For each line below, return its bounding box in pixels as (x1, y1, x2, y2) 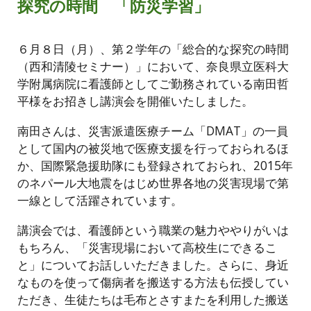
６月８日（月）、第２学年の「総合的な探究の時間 (17, 40, 289, 57)
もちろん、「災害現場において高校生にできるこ (17, 239, 278, 255)
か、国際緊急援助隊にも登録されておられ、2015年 (17, 157, 294, 174)
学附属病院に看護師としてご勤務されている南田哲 (17, 75, 289, 92)
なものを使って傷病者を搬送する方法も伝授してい (17, 274, 289, 290)
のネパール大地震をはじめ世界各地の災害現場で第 (17, 174, 289, 191)
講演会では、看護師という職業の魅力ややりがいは (17, 221, 289, 238)
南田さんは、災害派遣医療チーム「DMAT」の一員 (17, 122, 289, 139)
